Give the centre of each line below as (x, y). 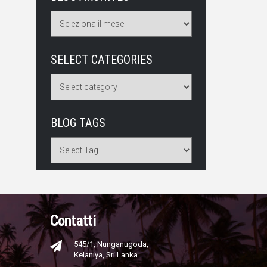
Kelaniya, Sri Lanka (105, 255)
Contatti (73, 221)
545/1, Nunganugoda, (111, 244)
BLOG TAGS (78, 123)
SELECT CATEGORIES (102, 60)
